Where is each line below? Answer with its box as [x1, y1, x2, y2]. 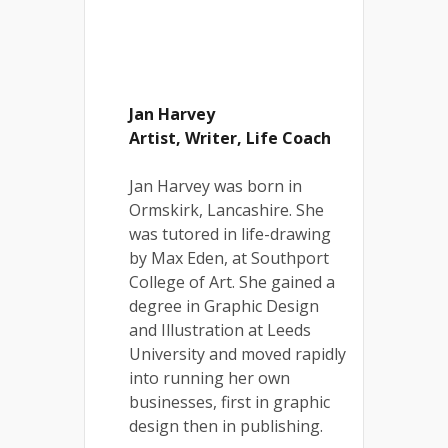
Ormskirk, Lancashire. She [129, 199, 324, 221]
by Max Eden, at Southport [129, 247, 329, 269]
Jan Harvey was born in [129, 175, 302, 197]
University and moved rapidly [129, 343, 346, 365]
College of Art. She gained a [129, 271, 335, 293]
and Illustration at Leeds [129, 319, 311, 341]
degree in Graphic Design [129, 295, 319, 317]
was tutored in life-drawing [129, 223, 331, 245]
